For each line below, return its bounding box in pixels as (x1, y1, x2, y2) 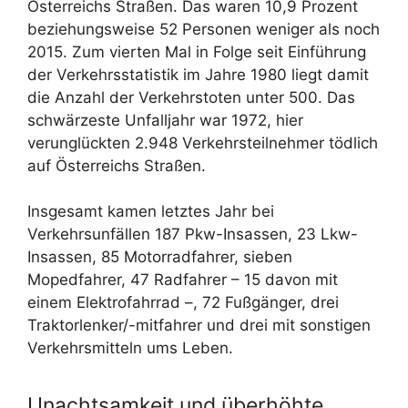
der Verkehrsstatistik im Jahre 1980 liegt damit (27, 65, 369, 84)
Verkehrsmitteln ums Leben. (27, 339, 233, 358)
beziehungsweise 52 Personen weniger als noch (27, 19, 380, 38)
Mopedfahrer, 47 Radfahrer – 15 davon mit (27, 270, 338, 290)
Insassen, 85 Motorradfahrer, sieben (27, 248, 292, 267)
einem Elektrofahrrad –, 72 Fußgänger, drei (27, 293, 339, 312)
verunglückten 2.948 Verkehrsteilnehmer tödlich (27, 133, 378, 152)
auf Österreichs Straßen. (27, 156, 206, 175)
